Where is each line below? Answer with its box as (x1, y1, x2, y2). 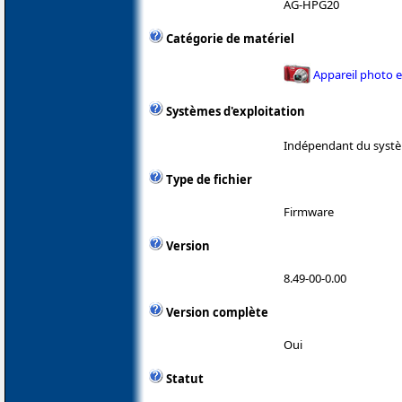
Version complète (166, 303, 268, 320)
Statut (166, 370, 204, 387)
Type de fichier (166, 170, 252, 188)
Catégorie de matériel (166, 31, 294, 48)
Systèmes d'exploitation (166, 103, 305, 120)
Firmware (284, 203, 334, 220)
